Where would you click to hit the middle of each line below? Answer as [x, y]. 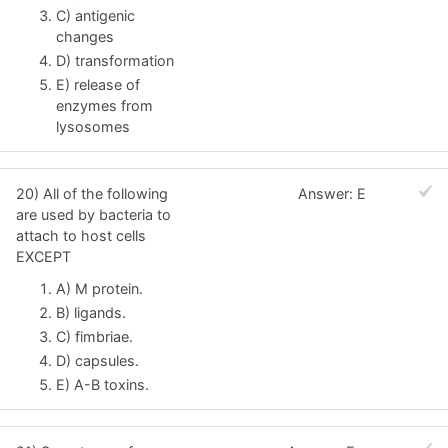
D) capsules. [97, 360]
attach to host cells [81, 236]
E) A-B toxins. [102, 384]
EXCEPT [43, 257]
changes [85, 36]
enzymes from [104, 105]
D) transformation [115, 60]
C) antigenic [95, 15]
